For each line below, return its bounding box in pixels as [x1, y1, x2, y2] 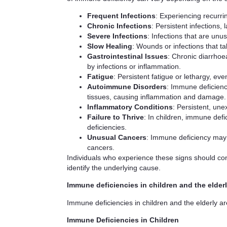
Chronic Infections [87, 21, 152, 30]
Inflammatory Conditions [87, 102, 173, 111]
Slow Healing [87, 42, 132, 50]
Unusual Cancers [87, 133, 146, 141]
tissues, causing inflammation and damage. [87, 92, 226, 101]
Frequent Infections [87, 11, 156, 20]
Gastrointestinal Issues [87, 52, 168, 60]
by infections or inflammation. [87, 62, 181, 70]
